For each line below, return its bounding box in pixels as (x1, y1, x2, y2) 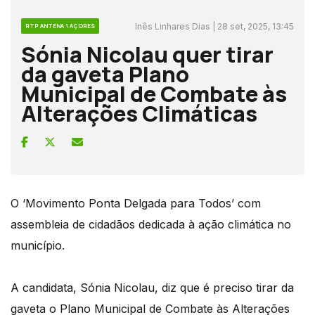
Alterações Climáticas (21, 98, 257, 128)
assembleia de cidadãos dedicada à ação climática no (11, 217, 291, 231)
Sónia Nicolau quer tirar (21, 39, 274, 69)
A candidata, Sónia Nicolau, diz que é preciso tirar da (11, 280, 294, 295)
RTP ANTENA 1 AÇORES (25, 21, 95, 30)
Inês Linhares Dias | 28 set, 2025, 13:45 (135, 20, 294, 32)
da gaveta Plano (21, 58, 189, 89)
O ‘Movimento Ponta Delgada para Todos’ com (11, 195, 261, 210)
